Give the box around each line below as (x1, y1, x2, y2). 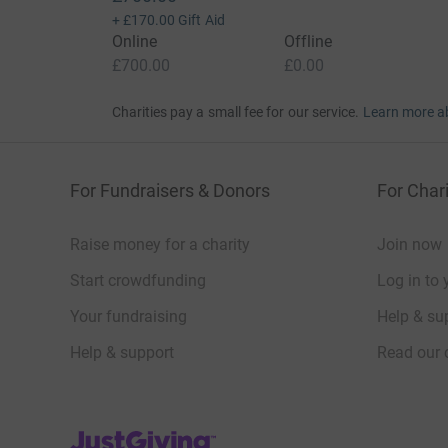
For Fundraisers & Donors (70, 180, 270, 202)
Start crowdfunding (70, 271, 206, 291)
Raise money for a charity (70, 235, 250, 255)
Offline (283, 32, 333, 52)
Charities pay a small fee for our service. (111, 104, 360, 121)
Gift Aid (178, 12, 225, 29)
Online (111, 32, 157, 52)
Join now (377, 235, 442, 255)
